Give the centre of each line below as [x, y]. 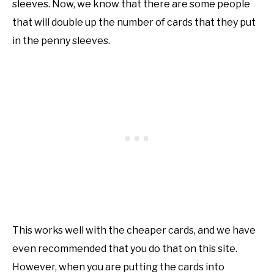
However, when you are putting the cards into [118, 267]
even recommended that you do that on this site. [125, 248]
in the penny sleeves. [61, 40]
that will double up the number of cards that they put [134, 22]
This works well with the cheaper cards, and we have [134, 230]
